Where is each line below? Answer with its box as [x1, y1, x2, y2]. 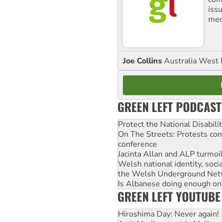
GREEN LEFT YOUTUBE [117, 187, 221, 205]
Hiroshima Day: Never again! [118, 208, 219, 220]
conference [118, 138, 157, 150]
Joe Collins [123, 55, 164, 66]
